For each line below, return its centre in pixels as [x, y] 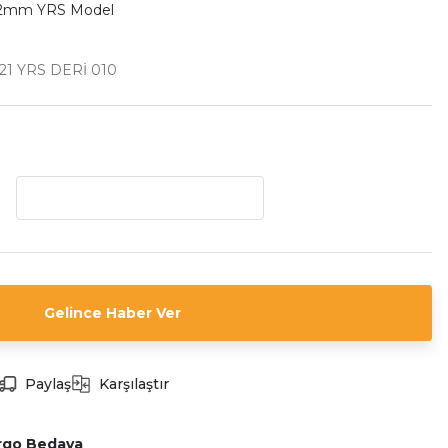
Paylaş [48, 384]
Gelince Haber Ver [112, 313]
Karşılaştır [134, 384]
